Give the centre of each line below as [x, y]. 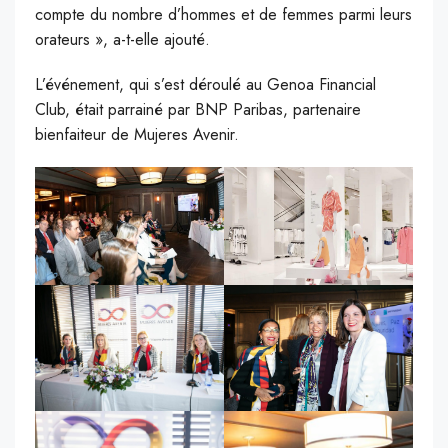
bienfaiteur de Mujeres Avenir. [137, 135]
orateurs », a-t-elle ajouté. [122, 40]
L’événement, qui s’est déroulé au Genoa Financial [205, 85]
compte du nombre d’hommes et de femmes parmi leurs [223, 15]
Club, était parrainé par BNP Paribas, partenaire [198, 110]
